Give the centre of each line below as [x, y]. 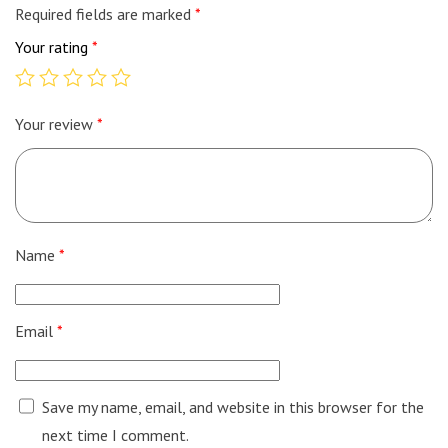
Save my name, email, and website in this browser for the [232, 407]
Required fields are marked [105, 14]
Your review [56, 124]
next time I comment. [115, 435]
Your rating [53, 47]
